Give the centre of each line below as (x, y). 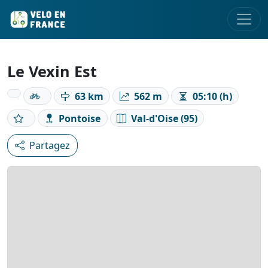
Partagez (50, 146)
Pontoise (80, 118)
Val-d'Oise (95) (164, 118)
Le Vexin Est (52, 71)
